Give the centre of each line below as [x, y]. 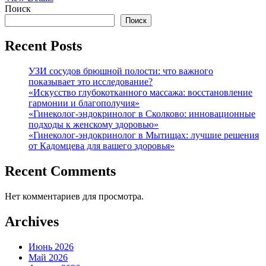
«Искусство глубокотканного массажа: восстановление [140, 93]
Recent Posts [43, 46]
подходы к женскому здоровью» [94, 125]
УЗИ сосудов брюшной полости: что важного [121, 71]
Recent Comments [60, 171]
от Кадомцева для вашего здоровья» [102, 146]
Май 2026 [48, 257]
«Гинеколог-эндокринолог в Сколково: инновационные [142, 114]
